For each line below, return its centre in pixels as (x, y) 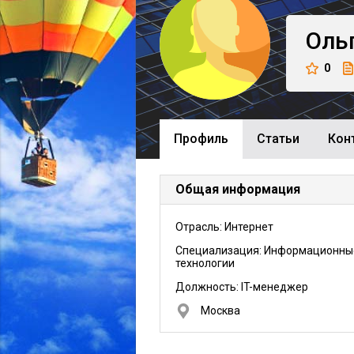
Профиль (201, 139)
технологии (205, 263)
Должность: (208, 287)
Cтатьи (278, 139)
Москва (220, 311)
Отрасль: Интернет (224, 227)
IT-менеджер (275, 287)
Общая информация (238, 189)
